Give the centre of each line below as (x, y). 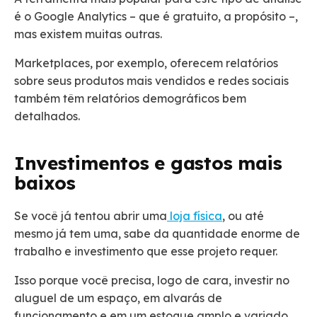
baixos (45, 183)
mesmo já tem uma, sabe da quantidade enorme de (157, 234)
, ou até (243, 216)
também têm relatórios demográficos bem (130, 99)
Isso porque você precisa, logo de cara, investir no (152, 281)
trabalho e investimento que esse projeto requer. (147, 252)
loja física (195, 216)
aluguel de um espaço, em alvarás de (118, 298)
